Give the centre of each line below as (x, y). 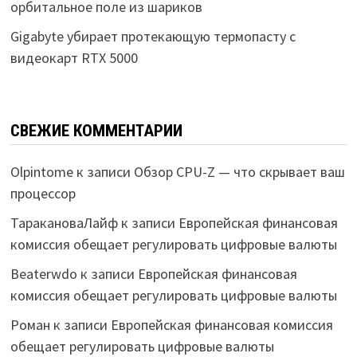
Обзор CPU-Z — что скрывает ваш (239, 172)
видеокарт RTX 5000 (74, 58)
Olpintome (41, 172)
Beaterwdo (43, 274)
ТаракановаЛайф (64, 223)
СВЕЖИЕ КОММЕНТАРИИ (96, 131)
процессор (43, 193)
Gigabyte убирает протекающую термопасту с (153, 36)
